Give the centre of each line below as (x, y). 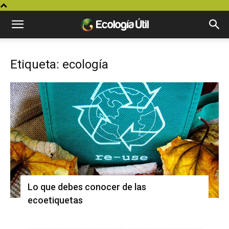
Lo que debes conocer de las (87, 187)
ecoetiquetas (55, 200)
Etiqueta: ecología (59, 64)
